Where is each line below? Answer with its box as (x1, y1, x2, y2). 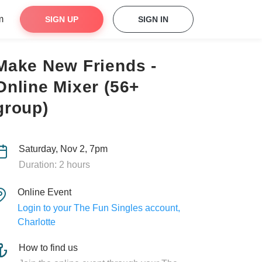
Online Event (17, 187, 71, 197)
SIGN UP (45, 15, 78, 24)
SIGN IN (138, 15, 168, 24)
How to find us (19, 243, 78, 253)
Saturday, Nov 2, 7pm (18, 144, 108, 154)
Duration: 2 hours (18, 160, 90, 170)
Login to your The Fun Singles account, (17, 203, 180, 213)
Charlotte (17, 217, 56, 227)
